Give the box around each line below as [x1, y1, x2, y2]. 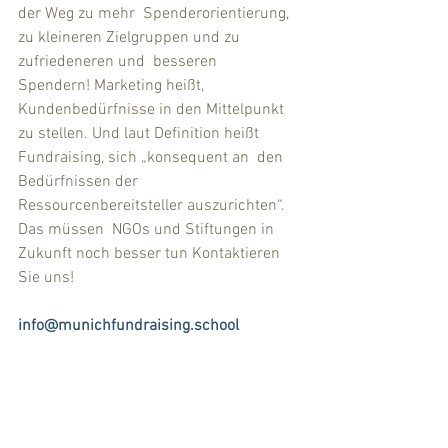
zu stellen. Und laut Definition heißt [18, 124, 263, 144]
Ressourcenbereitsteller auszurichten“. [18, 196, 289, 216]
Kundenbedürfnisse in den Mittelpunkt [18, 100, 292, 120]
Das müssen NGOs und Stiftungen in [18, 220, 278, 240]
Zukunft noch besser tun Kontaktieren [18, 244, 284, 264]
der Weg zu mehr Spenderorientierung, [18, 4, 293, 24]
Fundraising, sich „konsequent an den [18, 148, 287, 168]
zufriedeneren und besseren [18, 52, 221, 72]
